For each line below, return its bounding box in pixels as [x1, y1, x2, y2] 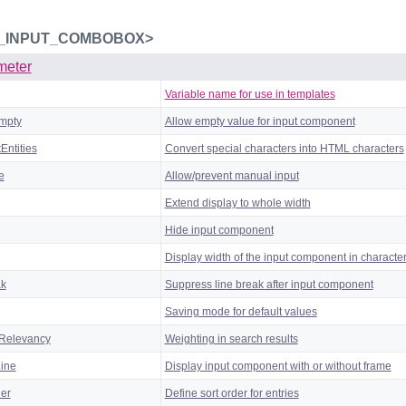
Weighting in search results [164, 332, 298, 345]
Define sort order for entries [164, 386, 299, 400]
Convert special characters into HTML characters [164, 141, 404, 155]
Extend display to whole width [164, 196, 311, 209]
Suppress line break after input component [164, 277, 373, 291]
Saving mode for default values [164, 304, 317, 318]
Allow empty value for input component [164, 114, 355, 128]
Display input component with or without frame [164, 359, 391, 372]
